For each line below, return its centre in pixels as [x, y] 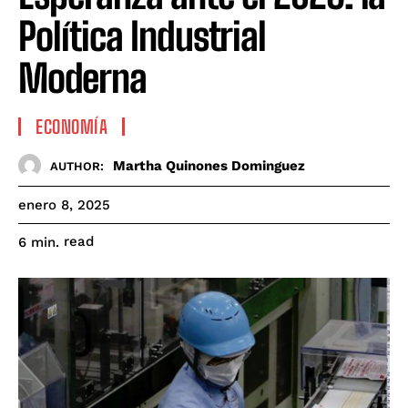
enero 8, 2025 [64, 205]
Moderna [82, 79]
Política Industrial [142, 37]
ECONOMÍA [71, 127]
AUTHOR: [77, 166]
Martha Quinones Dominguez [209, 165]
